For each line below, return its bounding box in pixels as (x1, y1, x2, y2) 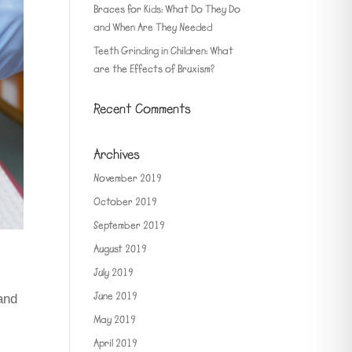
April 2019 (93, 336, 138, 350)
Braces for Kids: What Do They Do (93, 2, 241, 16)
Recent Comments (93, 100, 192, 117)
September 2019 (93, 218, 166, 232)
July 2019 (93, 266, 134, 279)
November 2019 (93, 171, 163, 185)
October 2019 (93, 195, 158, 208)
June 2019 (93, 289, 138, 302)
